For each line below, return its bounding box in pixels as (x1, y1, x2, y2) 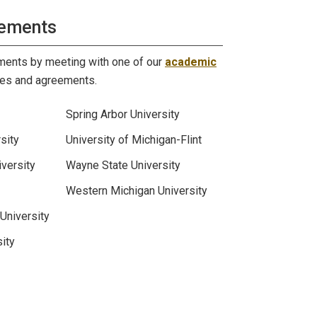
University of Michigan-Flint (66, 133, 202, 146)
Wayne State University (66, 158, 180, 172)
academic (165, 55, 217, 69)
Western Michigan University (66, 184, 207, 197)
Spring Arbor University (66, 108, 180, 121)
